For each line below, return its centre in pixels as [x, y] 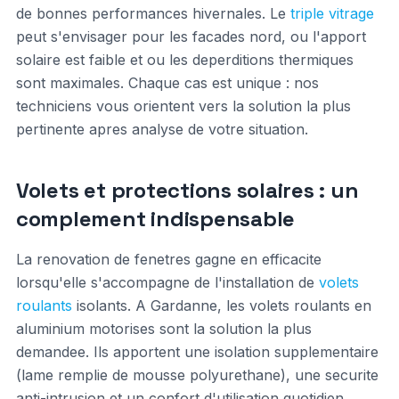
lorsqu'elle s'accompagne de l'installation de [167, 282]
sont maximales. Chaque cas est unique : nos [167, 83]
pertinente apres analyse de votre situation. [162, 129]
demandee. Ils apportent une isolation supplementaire [197, 352]
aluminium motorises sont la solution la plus [163, 329]
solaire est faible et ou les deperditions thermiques [184, 60]
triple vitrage [332, 13]
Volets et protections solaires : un [187, 190]
